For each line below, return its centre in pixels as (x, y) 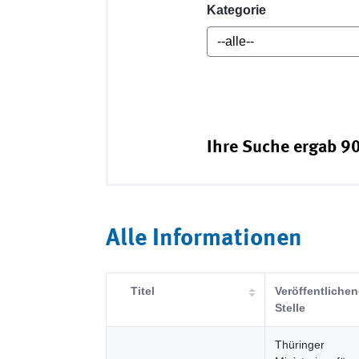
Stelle (290, 308)
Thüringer (300, 345)
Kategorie (237, 10)
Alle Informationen (204, 239)
